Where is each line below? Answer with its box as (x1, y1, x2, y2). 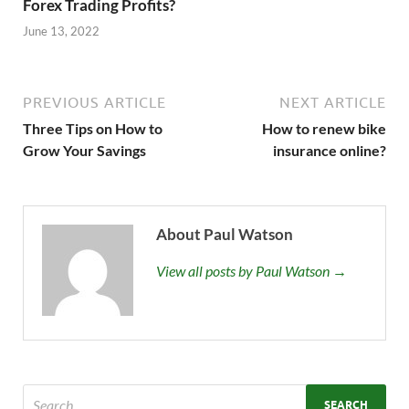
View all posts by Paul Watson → (156, 262, 347, 280)
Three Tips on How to (23, 120, 163, 138)
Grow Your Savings (23, 142, 146, 160)
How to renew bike (262, 120, 386, 138)
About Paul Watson (156, 225, 293, 245)
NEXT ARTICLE (279, 94, 386, 111)
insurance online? (273, 142, 386, 160)
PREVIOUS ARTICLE (23, 94, 166, 111)
